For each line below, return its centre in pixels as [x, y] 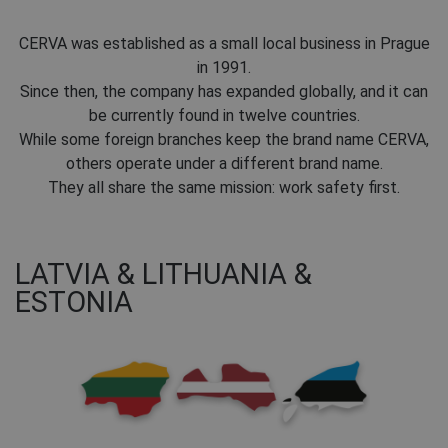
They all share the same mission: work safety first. [224, 188]
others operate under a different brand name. [224, 164]
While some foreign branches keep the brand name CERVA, [224, 140]
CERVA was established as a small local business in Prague [224, 44]
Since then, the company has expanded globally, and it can [224, 92]
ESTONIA [74, 302]
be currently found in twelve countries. [224, 116]
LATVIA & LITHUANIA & [163, 274]
